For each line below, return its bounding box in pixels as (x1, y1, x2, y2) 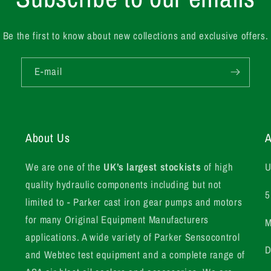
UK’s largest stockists (103, 160, 204, 174)
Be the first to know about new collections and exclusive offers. (2, 28, 269, 42)
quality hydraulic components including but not (25, 177, 221, 191)
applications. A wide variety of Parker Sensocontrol (25, 230, 240, 244)
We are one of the (25, 160, 104, 174)
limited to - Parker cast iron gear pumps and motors (25, 195, 243, 209)
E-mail (34, 65, 63, 79)
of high (203, 160, 233, 174)
